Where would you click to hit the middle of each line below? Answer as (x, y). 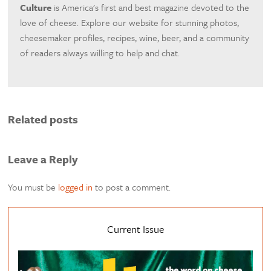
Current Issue (135, 229)
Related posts (43, 119)
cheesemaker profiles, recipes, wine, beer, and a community (135, 38)
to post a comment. (132, 187)
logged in (76, 187)
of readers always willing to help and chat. (100, 53)
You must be (33, 187)
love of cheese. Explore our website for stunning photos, (130, 23)
